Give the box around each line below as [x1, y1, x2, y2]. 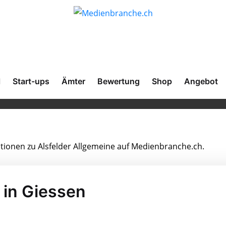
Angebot [184, 76, 218, 86]
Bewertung [97, 76, 140, 86]
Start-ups [13, 76, 49, 86]
